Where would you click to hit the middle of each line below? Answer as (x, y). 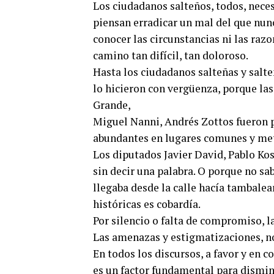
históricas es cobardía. (147, 204)
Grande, (112, 105)
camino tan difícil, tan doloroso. (171, 55)
